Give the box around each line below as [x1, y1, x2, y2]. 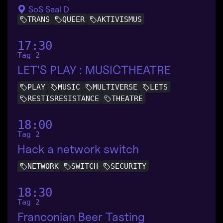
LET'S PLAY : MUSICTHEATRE [17, 62, 171, 77]
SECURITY [111, 162, 146, 171]
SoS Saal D [26, 3, 69, 14]
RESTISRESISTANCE [27, 94, 99, 103]
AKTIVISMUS [97, 14, 142, 24]
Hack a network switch [17, 142, 139, 157]
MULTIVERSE [93, 82, 137, 92]
